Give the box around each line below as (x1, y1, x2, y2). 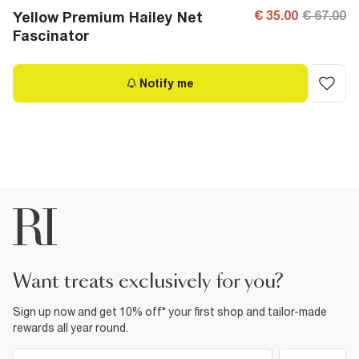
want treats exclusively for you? (31, 272, 284, 292)
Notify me (139, 77, 194, 90)
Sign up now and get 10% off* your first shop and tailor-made (13, 305, 327, 318)
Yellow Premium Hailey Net (13, 9, 203, 26)
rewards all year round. (13, 321, 128, 334)
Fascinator (13, 27, 89, 44)
